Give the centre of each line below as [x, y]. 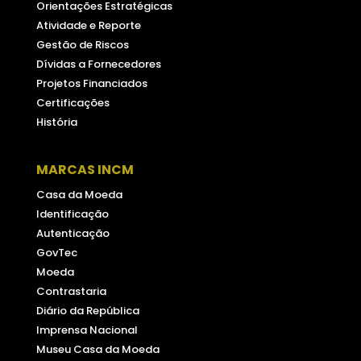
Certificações [73, 103]
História [56, 122]
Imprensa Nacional [87, 330]
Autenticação [73, 234]
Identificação [72, 214]
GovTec [56, 253]
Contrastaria [71, 292]
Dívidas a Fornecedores [98, 64]
